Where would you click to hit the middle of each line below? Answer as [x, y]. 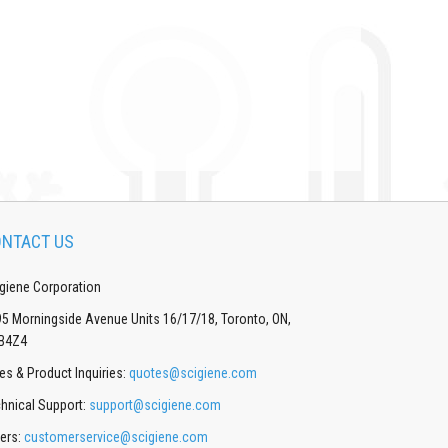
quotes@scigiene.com [193, 372]
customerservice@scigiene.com [116, 436]
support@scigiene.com [155, 404]
